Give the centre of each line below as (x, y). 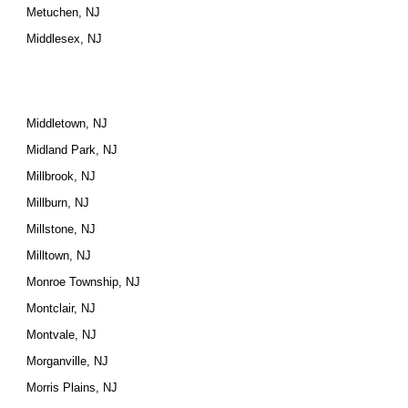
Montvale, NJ (62, 335)
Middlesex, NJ (65, 39)
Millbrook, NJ (61, 176)
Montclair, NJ (61, 308)
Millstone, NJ (61, 229)
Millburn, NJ (58, 203)
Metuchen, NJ (64, 12)
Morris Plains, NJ (72, 388)
